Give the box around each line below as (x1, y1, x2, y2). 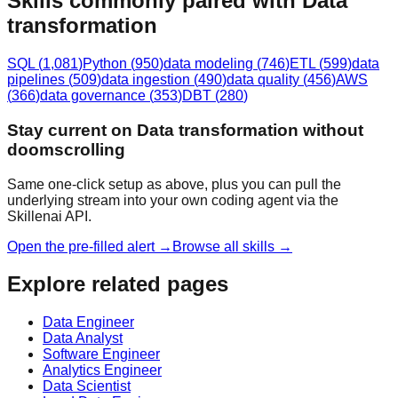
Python (83, 56, 127, 72)
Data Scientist (43, 378, 131, 394)
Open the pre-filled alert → (7, 238, 172, 254)
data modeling (163, 56, 253, 72)
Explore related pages (7, 272, 228, 297)
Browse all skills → (172, 238, 292, 254)
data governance (40, 88, 146, 104)
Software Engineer (43, 346, 160, 362)
